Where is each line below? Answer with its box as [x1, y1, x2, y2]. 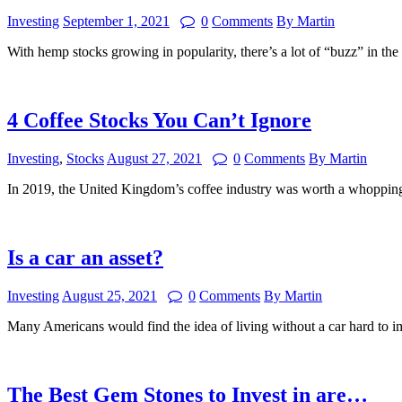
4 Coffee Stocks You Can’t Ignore [7, 109, 311, 133]
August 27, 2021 [107, 150, 202, 166]
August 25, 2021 [62, 287, 157, 303]
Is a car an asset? [7, 245, 163, 269]
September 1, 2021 [63, 13, 170, 30]
